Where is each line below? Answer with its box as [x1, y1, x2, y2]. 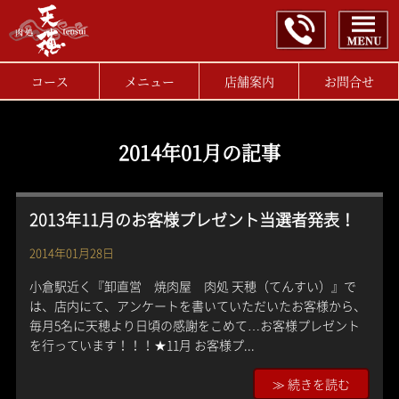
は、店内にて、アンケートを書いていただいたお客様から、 [28, 297, 366, 314]
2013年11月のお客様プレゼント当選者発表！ [28, 208, 355, 232]
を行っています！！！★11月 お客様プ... [28, 336, 255, 354]
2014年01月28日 [28, 244, 114, 261]
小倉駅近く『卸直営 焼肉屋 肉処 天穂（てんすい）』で [28, 277, 356, 295]
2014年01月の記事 [118, 138, 281, 166]
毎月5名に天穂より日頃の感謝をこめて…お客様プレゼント [28, 316, 360, 334]
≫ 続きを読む [273, 375, 351, 393]
